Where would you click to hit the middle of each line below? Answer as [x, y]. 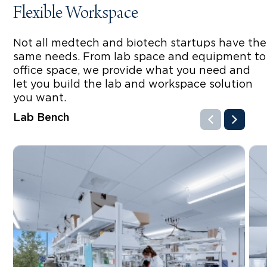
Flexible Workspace [76, 14]
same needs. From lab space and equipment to [139, 57]
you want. [40, 98]
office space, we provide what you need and [132, 71]
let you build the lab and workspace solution [133, 84]
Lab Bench [41, 118]
